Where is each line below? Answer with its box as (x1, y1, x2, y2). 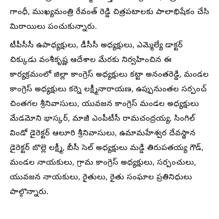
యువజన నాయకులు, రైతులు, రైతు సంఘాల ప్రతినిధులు (10, 172, 192, 183)
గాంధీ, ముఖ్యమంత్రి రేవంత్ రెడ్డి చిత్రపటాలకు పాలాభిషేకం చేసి (10, 7, 209, 18)
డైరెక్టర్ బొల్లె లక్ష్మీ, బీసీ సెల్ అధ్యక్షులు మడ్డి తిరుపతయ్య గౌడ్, (10, 143, 203, 154)
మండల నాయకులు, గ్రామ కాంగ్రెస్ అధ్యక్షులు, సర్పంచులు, (10, 157, 196, 169)
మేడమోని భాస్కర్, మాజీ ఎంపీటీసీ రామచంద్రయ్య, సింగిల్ (10, 113, 195, 125)
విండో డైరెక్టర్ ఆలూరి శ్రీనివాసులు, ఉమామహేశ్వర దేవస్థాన (10, 128, 196, 139)
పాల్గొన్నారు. (10, 187, 48, 198)
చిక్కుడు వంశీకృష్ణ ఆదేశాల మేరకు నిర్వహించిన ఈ (10, 55, 172, 66)
